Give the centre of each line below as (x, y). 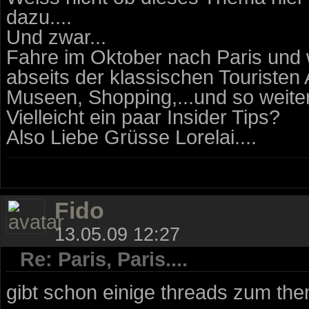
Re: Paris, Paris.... (104, 259)
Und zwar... (56, 37)
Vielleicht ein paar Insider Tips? (143, 117)
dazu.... (39, 17)
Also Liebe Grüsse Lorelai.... (131, 137)
